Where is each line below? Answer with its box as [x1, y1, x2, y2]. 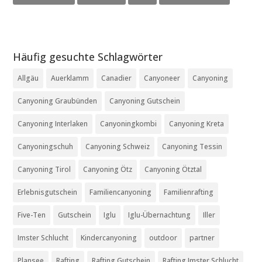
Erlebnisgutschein [18, 187, 78, 198]
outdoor [149, 233, 178, 243]
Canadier [101, 73, 132, 84]
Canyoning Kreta [169, 119, 225, 129]
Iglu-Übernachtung [128, 210, 191, 220]
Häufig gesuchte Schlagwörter [13, 50, 163, 64]
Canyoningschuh [18, 142, 74, 152]
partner [189, 233, 215, 243]
